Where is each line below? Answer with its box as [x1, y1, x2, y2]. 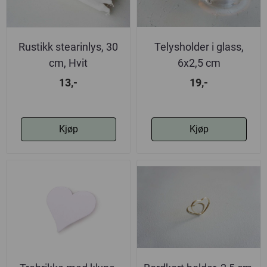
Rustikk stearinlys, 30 [18, 41, 118, 54]
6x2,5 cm [177, 57, 221, 70]
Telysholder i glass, [154, 41, 244, 54]
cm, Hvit [49, 57, 88, 70]
